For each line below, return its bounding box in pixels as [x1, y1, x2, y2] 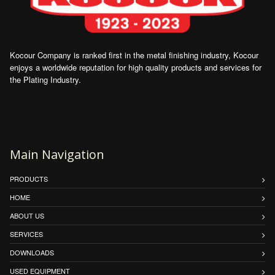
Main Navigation [10, 146, 104, 163]
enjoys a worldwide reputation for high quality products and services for [10, 61, 261, 74]
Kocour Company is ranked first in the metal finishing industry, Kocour [10, 49, 258, 61]
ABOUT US [10, 211, 44, 221]
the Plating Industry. [10, 74, 81, 86]
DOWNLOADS [10, 247, 54, 258]
